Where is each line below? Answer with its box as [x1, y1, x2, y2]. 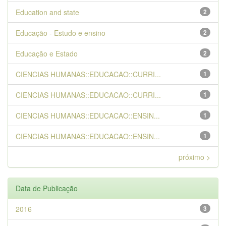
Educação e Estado [16, 48, 78, 59]
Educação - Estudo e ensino [16, 28, 105, 38]
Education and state [16, 7, 79, 17]
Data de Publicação [16, 183, 78, 193]
